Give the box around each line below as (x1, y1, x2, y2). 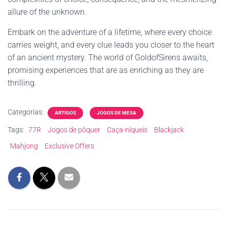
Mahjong (10, 142, 38, 150)
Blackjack (154, 126, 184, 134)
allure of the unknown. (8, 7, 87, 17)
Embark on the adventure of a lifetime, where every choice (8, 27, 212, 37)
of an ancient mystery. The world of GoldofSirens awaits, (8, 53, 208, 62)
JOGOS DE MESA (97, 110, 136, 116)
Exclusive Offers (45, 142, 94, 150)
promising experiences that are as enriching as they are (8, 65, 204, 75)
